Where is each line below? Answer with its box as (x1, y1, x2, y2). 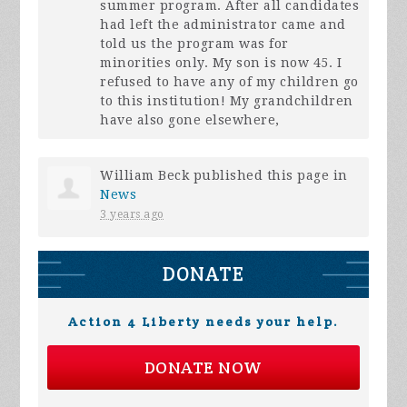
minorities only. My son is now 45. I (100, 55, 342, 71)
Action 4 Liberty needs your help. (67, 313, 339, 331)
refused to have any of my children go (100, 74, 359, 90)
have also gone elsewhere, (100, 113, 280, 128)
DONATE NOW (144, 357, 263, 379)
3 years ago (100, 208, 164, 222)
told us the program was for (100, 36, 289, 52)
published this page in (189, 168, 348, 184)
